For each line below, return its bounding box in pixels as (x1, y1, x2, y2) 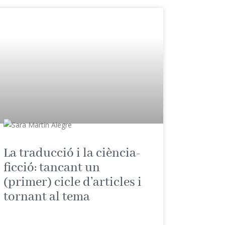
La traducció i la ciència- (4, 145, 141, 161)
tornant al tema (4, 188, 90, 205)
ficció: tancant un (4, 159, 100, 176)
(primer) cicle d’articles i (4, 174, 142, 190)
